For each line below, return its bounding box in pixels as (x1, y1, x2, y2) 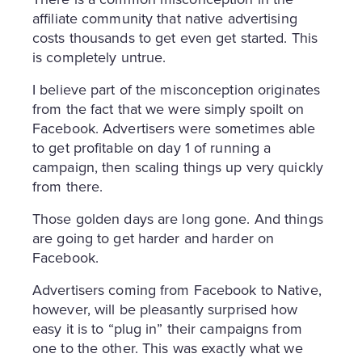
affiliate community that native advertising (32, 7, 297, 28)
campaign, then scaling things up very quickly (32, 156, 323, 177)
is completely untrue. (32, 46, 166, 67)
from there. (32, 175, 103, 196)
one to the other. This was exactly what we (32, 337, 303, 358)
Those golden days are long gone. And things (32, 208, 323, 229)
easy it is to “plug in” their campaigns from (32, 318, 302, 339)
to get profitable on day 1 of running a (32, 137, 271, 158)
